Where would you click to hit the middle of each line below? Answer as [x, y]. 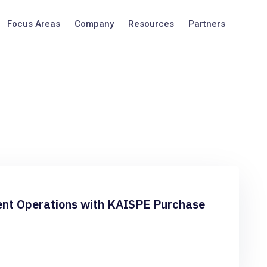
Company [94, 24]
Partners [207, 24]
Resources [151, 24]
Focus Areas [34, 24]
